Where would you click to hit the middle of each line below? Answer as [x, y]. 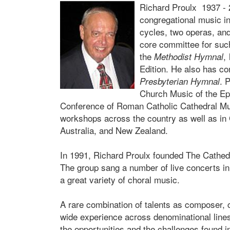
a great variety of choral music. [120, 179]
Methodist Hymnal [189, 56]
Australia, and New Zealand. [114, 130]
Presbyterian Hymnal [180, 81]
